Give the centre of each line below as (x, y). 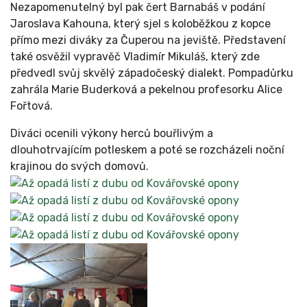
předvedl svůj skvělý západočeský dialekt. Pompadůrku (152, 73)
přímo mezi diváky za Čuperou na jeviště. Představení (148, 40)
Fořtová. (33, 106)
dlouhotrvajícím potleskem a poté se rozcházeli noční (147, 150)
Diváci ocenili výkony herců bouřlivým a (112, 134)
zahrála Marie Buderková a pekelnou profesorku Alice (146, 90)
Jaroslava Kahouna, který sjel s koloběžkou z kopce (140, 24)
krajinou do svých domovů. (79, 167)
